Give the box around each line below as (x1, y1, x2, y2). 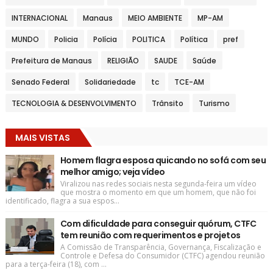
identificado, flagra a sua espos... (5, 195, 119, 206)
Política (180, 34, 208, 44)
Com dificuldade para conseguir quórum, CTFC (60, 217, 257, 230)
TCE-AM (174, 76, 204, 87)
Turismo (198, 97, 230, 108)
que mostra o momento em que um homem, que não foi (60, 186, 256, 197)
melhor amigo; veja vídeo (60, 165, 165, 178)
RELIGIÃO (107, 55, 139, 66)
